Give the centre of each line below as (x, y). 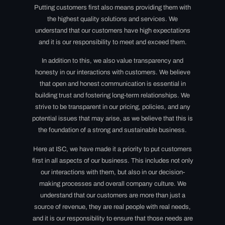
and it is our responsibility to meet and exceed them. (113, 42)
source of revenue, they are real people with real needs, (113, 207)
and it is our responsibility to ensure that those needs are (113, 218)
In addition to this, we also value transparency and (113, 61)
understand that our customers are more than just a (113, 195)
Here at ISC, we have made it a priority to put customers (113, 149)
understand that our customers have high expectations (113, 30)
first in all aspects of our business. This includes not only (113, 160)
